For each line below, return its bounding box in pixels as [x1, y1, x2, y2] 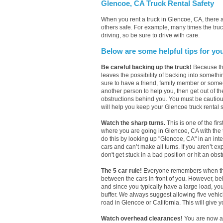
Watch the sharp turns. [101, 119, 165, 126]
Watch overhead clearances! [101, 215, 183, 222]
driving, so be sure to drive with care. [101, 32, 200, 39]
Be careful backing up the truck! [101, 64, 192, 71]
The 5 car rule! [101, 167, 142, 174]
